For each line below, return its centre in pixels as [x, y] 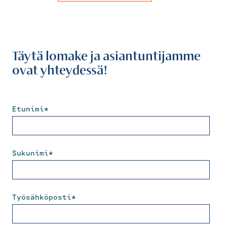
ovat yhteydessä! [60, 70]
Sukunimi [30, 153]
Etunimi [28, 109]
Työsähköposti [42, 197]
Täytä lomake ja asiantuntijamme [106, 55]
